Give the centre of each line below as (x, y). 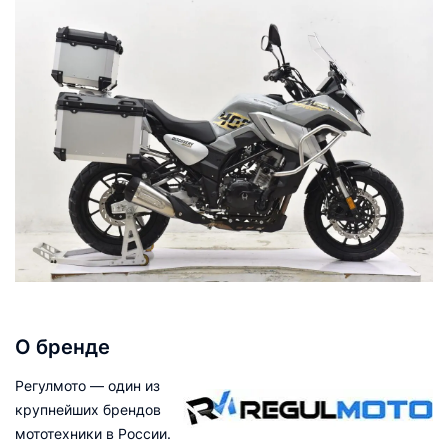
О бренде (62, 346)
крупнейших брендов (88, 409)
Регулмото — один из (87, 385)
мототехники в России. (93, 433)
